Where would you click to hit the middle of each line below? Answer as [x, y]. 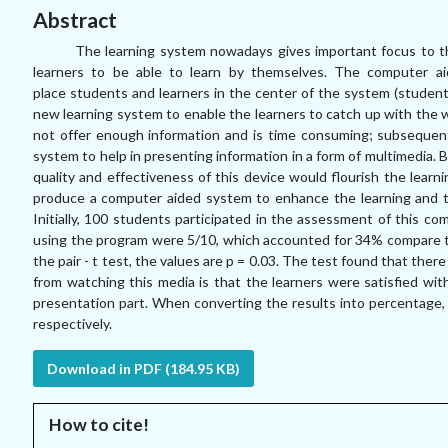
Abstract [75, 19]
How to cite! [99, 424]
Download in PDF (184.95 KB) [143, 368]
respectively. [72, 323]
